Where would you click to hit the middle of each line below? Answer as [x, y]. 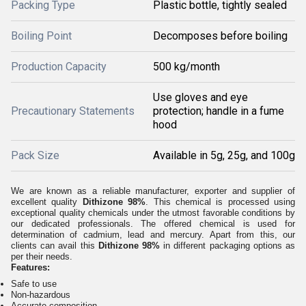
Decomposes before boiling [220, 36]
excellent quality [47, 202]
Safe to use [34, 284]
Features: [30, 268]
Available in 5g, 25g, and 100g [224, 156]
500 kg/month [186, 67]
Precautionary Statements [73, 111]
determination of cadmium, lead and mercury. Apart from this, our [153, 235]
